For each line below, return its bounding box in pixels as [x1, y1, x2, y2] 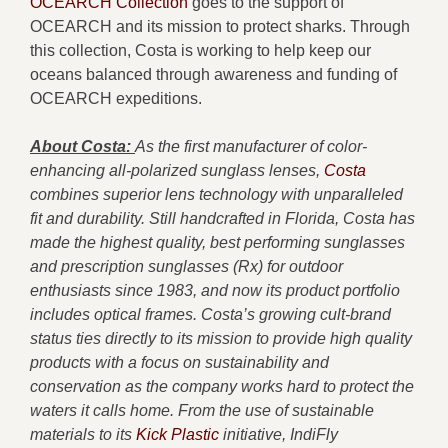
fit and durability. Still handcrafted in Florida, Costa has [30, 210, 415, 228]
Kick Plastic [136, 426, 219, 444]
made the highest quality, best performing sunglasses [30, 234, 405, 252]
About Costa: [30, 138, 135, 156]
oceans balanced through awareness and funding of [30, 66, 397, 84]
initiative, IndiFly [219, 426, 338, 444]
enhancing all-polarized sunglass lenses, [30, 162, 324, 180]
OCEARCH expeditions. [30, 90, 202, 108]
